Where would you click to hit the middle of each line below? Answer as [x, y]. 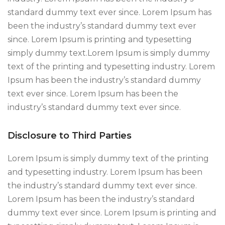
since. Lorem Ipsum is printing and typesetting [100, 39]
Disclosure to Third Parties [70, 136]
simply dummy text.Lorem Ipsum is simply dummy [109, 53]
